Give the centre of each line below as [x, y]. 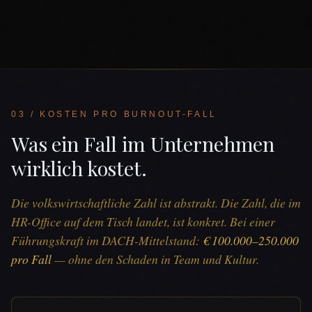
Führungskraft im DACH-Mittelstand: [107, 241]
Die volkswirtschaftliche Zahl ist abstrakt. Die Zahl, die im [156, 203]
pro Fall [31, 259]
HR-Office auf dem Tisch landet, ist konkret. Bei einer [143, 222]
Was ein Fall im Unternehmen [143, 143]
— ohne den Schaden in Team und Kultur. [155, 259]
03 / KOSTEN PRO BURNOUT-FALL [114, 114]
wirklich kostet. [79, 167]
